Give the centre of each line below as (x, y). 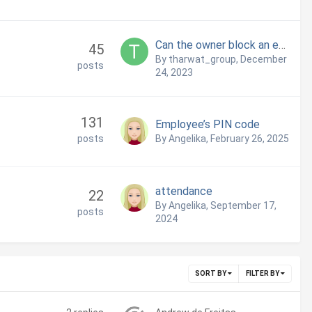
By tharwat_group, (198, 60)
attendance (184, 192)
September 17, (243, 206)
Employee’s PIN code (208, 125)
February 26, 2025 (250, 139)
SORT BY (211, 274)
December (264, 60)
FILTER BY (263, 274)
